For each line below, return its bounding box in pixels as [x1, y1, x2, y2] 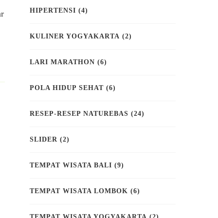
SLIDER [30, 136, 57, 144]
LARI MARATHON [30, 58, 95, 66]
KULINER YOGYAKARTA [30, 33, 120, 40]
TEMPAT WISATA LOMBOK [30, 187, 128, 195]
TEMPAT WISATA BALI [30, 162, 112, 169]
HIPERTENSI [30, 7, 76, 15]
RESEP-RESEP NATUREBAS [30, 110, 128, 118]
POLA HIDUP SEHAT [30, 84, 104, 92]
